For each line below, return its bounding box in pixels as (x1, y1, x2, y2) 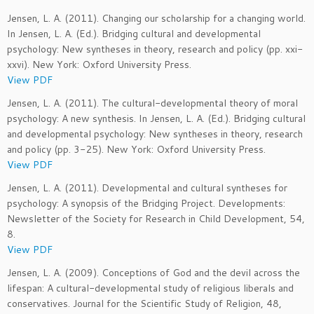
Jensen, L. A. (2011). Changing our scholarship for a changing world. (7, 11, 306, 25)
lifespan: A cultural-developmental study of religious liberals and (7, 281, 294, 295)
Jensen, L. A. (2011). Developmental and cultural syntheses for (7, 181, 287, 195)
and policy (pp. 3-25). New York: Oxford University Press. (7, 142, 266, 156)
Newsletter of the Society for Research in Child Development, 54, (7, 212, 305, 226)
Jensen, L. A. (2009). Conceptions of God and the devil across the (7, 266, 300, 280)
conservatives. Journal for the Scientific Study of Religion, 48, (7, 296, 282, 310)
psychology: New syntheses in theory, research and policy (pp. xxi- (7, 42, 303, 56)
